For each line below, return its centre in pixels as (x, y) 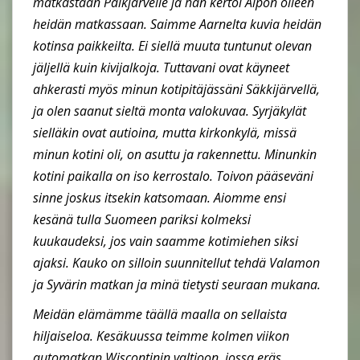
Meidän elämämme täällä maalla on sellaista (160, 314)
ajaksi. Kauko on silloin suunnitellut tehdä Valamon (176, 262)
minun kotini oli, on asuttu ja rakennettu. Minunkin (175, 154)
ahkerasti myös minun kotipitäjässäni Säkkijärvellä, (176, 89)
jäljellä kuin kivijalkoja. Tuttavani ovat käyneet (161, 67)
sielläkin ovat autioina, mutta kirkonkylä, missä (165, 132)
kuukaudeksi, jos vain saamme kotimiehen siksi (166, 241)
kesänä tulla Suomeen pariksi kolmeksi (142, 219)
